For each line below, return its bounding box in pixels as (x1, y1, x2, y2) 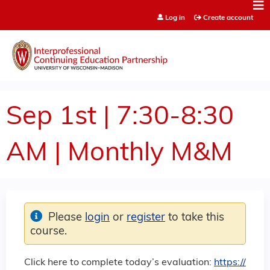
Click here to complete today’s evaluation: (24, 257, 214, 268)
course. (30, 225, 67, 237)
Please (48, 212, 85, 224)
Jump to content (99, 2, 171, 12)
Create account (202, 14, 253, 22)
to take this (165, 212, 224, 224)
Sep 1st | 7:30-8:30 (6, 104, 234, 131)
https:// (214, 257, 246, 268)
